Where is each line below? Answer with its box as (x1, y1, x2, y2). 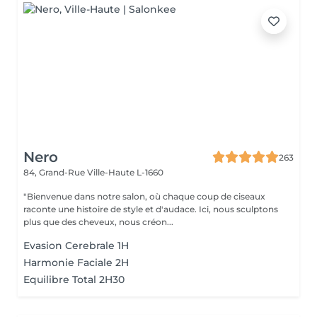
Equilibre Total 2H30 (23, 273, 125, 286)
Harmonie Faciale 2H (23, 256, 129, 269)
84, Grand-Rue (23, 167, 87, 178)
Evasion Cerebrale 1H (23, 239, 129, 252)
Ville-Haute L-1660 (87, 167, 163, 178)
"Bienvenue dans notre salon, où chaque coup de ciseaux (23, 191, 265, 202)
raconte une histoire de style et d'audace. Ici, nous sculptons (23, 204, 278, 214)
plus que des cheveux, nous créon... (23, 217, 173, 227)
